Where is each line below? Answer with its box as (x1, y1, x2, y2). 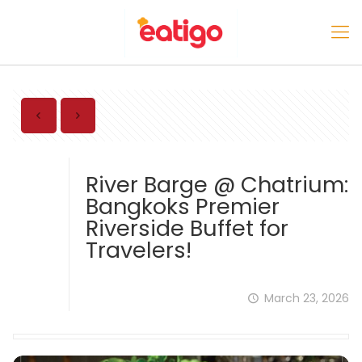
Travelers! (86, 235, 192, 265)
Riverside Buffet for (86, 213, 288, 243)
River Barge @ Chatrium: (86, 170, 348, 200)
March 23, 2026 (264, 290, 349, 306)
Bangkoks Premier (86, 192, 280, 221)
